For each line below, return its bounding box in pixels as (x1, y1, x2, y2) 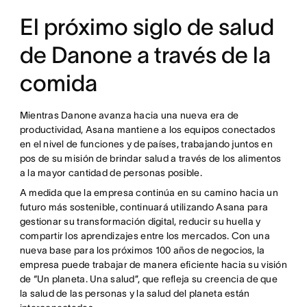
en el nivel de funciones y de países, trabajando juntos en (19, 138, 273, 150)
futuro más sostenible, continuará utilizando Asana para (19, 201, 269, 213)
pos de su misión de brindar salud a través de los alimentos (19, 153, 282, 164)
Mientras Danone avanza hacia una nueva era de (19, 110, 239, 121)
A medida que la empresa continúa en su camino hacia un (19, 187, 278, 199)
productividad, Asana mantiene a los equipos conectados (19, 124, 275, 136)
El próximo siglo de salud (19, 14, 274, 40)
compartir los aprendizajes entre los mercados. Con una (19, 230, 270, 242)
